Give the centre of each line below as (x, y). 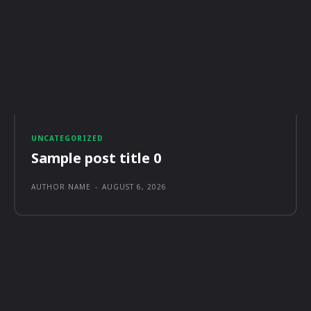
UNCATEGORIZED (67, 138)
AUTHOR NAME (61, 186)
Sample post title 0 (96, 158)
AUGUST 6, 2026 (134, 186)
